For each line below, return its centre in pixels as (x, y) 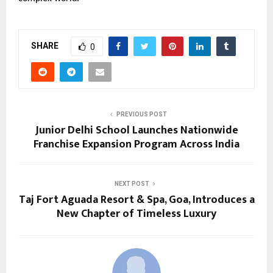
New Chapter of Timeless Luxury (136, 214)
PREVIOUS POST (141, 115)
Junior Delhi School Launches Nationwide (136, 131)
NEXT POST (132, 184)
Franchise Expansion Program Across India (136, 145)
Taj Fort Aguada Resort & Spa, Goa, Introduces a (136, 200)
